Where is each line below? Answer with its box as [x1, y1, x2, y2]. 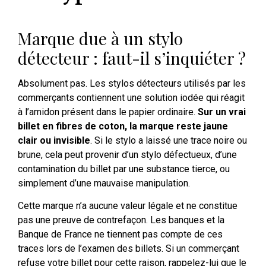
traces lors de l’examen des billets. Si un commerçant [18, 243, 239, 255]
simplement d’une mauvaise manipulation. [18, 178, 190, 189]
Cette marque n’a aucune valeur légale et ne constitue [18, 200, 237, 212]
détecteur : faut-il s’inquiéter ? [18, 47, 246, 69]
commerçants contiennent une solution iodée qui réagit [18, 92, 245, 104]
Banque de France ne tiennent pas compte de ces [18, 229, 223, 240]
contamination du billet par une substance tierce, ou [18, 163, 230, 175]
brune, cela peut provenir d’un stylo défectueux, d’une [18, 149, 237, 161]
